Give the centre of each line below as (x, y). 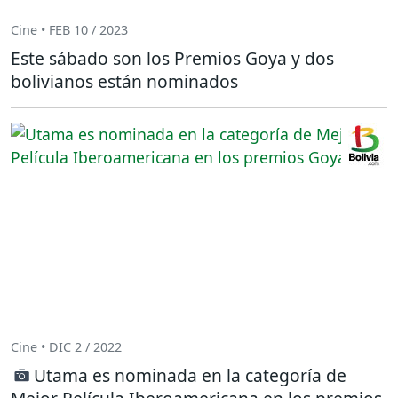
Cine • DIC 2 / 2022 (66, 347)
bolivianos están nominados (124, 81)
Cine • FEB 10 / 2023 (69, 30)
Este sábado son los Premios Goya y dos (172, 58)
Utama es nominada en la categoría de (190, 375)
